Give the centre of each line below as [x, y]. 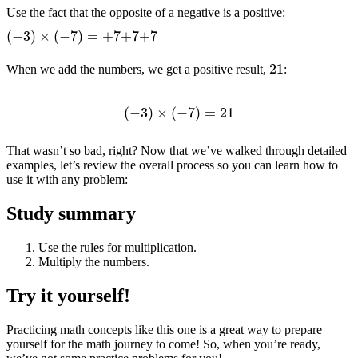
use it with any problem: [67, 180]
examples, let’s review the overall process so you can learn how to [172, 165]
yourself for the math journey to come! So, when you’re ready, [163, 344]
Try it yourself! [68, 295]
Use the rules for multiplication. [117, 247]
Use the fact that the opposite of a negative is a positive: [146, 13]
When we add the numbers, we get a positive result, [138, 70]
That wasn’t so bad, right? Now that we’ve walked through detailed [177, 151]
